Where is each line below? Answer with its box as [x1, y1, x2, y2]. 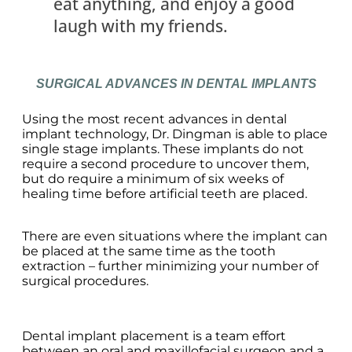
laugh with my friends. [53, 15, 228, 37]
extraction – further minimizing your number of [22, 258, 318, 273]
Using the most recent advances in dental [22, 112, 287, 126]
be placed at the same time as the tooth [22, 244, 276, 258]
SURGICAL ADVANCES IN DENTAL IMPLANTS [35, 77, 317, 90]
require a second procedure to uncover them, [22, 156, 309, 171]
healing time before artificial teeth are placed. [22, 186, 307, 201]
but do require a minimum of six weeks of [22, 171, 284, 186]
